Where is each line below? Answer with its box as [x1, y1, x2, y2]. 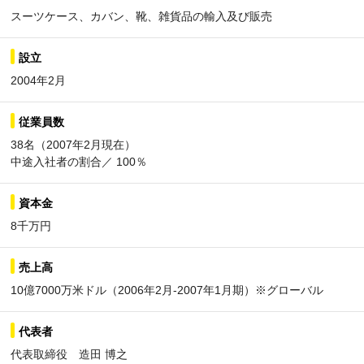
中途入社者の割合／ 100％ [11, 154, 147, 168]
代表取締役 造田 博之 [11, 347, 128, 361]
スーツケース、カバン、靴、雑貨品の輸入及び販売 [11, 9, 272, 23]
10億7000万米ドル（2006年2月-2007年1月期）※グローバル [11, 283, 323, 297]
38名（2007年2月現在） [11, 137, 136, 151]
